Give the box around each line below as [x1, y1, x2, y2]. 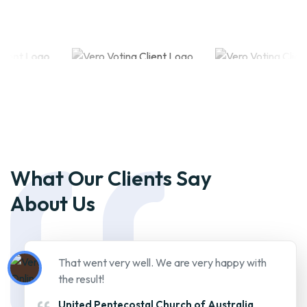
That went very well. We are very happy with [58, 256, 267, 270]
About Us [10, 191, 95, 217]
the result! [58, 272, 104, 286]
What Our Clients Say [10, 165, 212, 192]
